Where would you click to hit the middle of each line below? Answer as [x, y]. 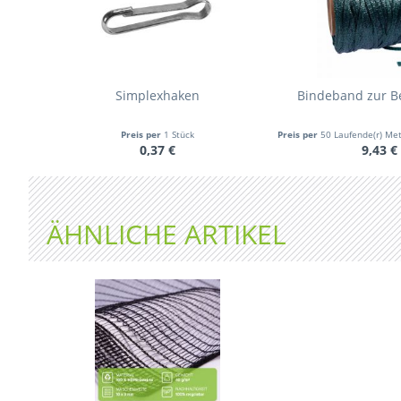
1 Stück [179, 134]
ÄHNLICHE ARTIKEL [166, 234]
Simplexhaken [158, 95]
